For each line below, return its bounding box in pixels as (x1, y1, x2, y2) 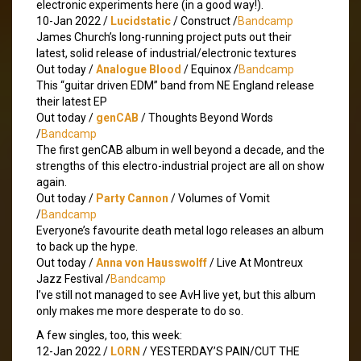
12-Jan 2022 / (36, 344, 110, 358)
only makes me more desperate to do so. (36, 304, 243, 317)
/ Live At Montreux (207, 255, 303, 269)
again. (36, 175, 67, 189)
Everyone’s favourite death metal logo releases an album (36, 223, 324, 237)
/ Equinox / (181, 62, 239, 76)
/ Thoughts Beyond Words (139, 110, 273, 124)
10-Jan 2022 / (36, 14, 110, 27)
